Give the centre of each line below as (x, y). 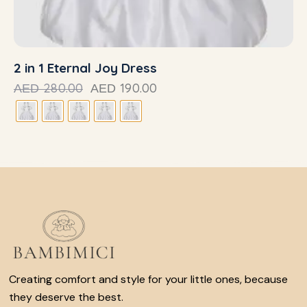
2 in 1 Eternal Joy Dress (85, 68)
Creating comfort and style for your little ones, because (148, 280)
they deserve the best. (66, 297)
